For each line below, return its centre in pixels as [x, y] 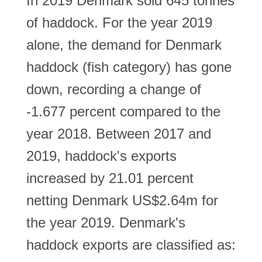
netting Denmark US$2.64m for [122, 200]
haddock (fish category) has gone [129, 67]
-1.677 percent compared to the [123, 111]
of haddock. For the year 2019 [119, 23]
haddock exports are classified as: [131, 245]
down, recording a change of [114, 89]
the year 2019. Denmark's [106, 223]
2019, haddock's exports [101, 156]
